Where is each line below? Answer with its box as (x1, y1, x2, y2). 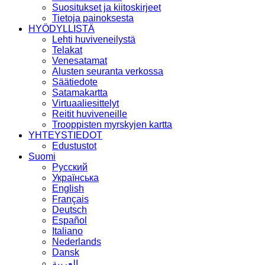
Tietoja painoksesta (52, 12, 134, 23)
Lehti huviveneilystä (52, 34, 135, 44)
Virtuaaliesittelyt (52, 98, 119, 108)
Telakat (52, 44, 82, 55)
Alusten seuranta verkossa (52, 66, 163, 76)
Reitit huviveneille (52, 108, 127, 119)
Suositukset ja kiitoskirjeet (52, 2, 161, 12)
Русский (52, 161, 88, 172)
